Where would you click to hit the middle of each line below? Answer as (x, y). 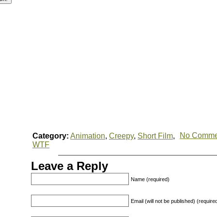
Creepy (121, 136)
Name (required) (150, 179)
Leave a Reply (70, 166)
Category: (51, 136)
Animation (88, 136)
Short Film (155, 136)
